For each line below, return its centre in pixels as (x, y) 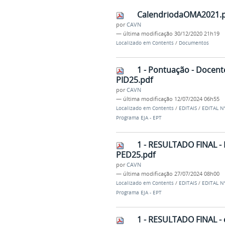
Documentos (194, 43)
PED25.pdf (135, 154)
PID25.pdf (134, 80)
